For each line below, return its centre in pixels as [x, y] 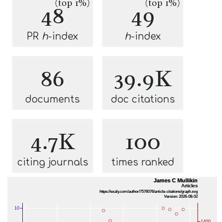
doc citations [143, 99]
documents [53, 99]
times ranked [143, 162]
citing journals [53, 162]
